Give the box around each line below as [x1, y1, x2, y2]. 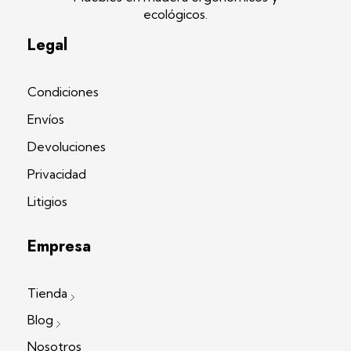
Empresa [27, 235, 91, 259]
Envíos [27, 111, 64, 128]
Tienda [27, 285, 67, 302]
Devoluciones [27, 139, 106, 155]
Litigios [27, 194, 67, 210]
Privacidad [27, 166, 86, 183]
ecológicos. [143, 6, 208, 23]
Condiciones [27, 84, 99, 100]
